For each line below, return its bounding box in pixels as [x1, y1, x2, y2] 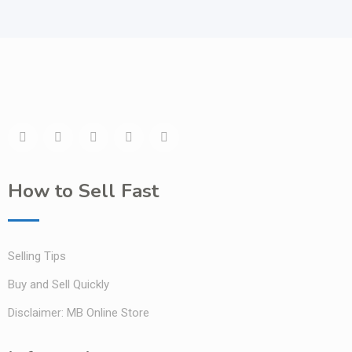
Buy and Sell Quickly [8, 277, 109, 291]
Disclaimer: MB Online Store [8, 305, 149, 320]
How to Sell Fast [8, 178, 159, 203]
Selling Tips [8, 248, 66, 263]
